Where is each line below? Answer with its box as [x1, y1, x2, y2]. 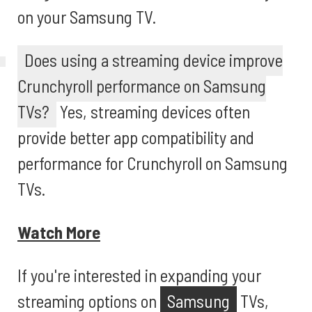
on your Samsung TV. [17, 6, 156, 27]
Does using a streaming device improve [24, 49, 283, 70]
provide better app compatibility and [17, 127, 254, 148]
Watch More [17, 221, 100, 242]
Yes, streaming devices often [56, 101, 250, 122]
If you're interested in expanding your [17, 265, 261, 286]
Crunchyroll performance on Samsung [17, 75, 266, 96]
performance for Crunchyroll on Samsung [17, 153, 288, 173]
